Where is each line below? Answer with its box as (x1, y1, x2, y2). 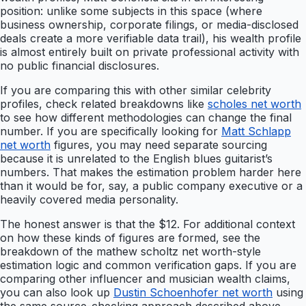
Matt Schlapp (221, 124, 291, 139)
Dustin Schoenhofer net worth (113, 286, 273, 300)
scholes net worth (208, 97, 301, 111)
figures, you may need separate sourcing (51, 138, 267, 152)
